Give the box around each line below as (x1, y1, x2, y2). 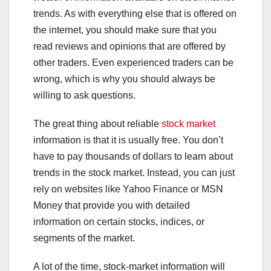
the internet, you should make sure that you (33, 25, 217, 36)
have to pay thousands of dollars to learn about (33, 151, 233, 162)
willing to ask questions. (33, 90, 135, 101)
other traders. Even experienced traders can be (33, 57, 233, 68)
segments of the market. (33, 233, 135, 244)
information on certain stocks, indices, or (33, 217, 204, 227)
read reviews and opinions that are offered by (33, 41, 226, 52)
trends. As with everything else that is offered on (33, 8, 237, 19)
